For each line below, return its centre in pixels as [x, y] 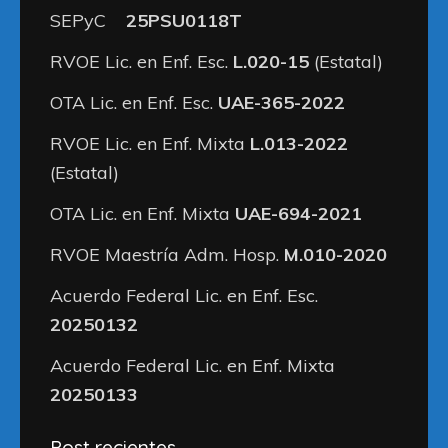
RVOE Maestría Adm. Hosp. [167, 254]
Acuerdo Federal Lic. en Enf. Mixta [192, 365]
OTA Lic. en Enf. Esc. [134, 102]
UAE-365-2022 [281, 102]
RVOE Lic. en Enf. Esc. [141, 61]
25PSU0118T [184, 20]
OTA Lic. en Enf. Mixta [142, 213]
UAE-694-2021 [298, 213]
